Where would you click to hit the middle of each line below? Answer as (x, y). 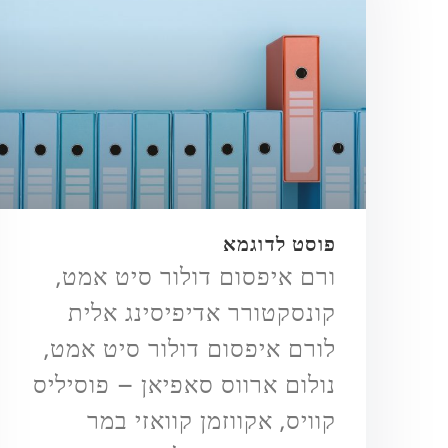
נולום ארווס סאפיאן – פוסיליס (184, 384)
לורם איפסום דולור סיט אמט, (190, 348)
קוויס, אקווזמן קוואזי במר (211, 420)
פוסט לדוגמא (279, 243)
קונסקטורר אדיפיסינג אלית (202, 312)
